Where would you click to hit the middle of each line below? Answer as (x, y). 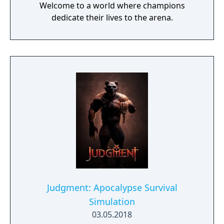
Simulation (112, 201)
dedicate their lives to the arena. (112, 17)
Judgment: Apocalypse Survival (112, 187)
